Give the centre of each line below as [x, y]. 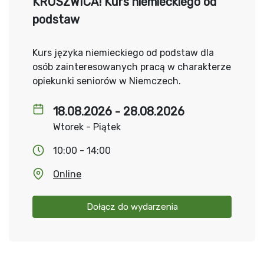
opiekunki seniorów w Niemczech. [107, 81]
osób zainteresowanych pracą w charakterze [132, 67]
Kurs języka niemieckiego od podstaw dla [123, 53]
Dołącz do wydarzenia [132, 207]
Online [67, 174]
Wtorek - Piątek [87, 127]
